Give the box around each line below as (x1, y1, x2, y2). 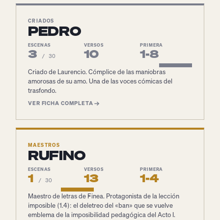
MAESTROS (28, 142, 60, 148)
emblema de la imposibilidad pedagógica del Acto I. (28, 211, 175, 219)
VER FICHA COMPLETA (28, 100, 93, 107)
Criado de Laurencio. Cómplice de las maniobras (28, 68, 165, 76)
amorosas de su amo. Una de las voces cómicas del (28, 77, 172, 85)
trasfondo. (28, 86, 56, 95)
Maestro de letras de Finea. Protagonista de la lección (28, 192, 179, 200)
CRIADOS (28, 18, 55, 24)
